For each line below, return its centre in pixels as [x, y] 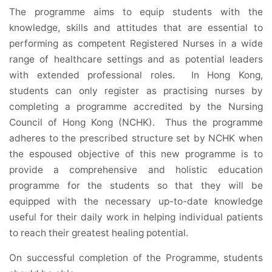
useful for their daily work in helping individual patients [136, 217]
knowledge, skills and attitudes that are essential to [136, 28]
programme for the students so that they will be [136, 186]
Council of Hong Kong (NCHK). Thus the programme [136, 123]
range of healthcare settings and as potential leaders [136, 59]
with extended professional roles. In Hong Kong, [136, 75]
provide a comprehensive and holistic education [136, 170]
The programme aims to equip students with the [136, 12]
